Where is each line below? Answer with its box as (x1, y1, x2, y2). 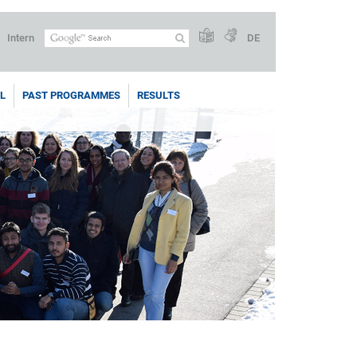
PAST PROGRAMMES (22, 89, 120, 101)
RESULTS (137, 89, 180, 101)
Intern (7, 32, 34, 44)
